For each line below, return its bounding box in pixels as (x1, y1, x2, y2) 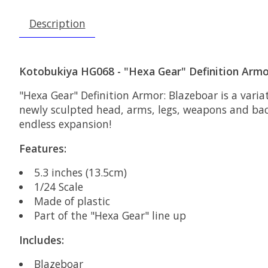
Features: (19, 141, 66, 156)
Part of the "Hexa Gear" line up (33, 208, 186, 223)
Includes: (19, 232, 64, 247)
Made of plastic (33, 194, 110, 209)
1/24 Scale (33, 179, 83, 194)
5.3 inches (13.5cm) (33, 165, 127, 180)
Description (29, 16, 86, 31)
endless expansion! (19, 117, 111, 132)
